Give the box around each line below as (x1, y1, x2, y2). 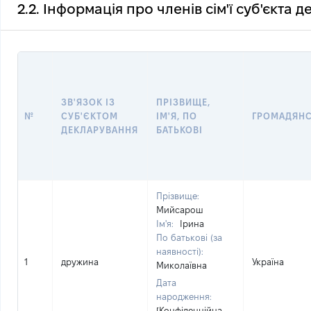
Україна (252, 257, 284, 267)
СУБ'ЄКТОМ (61, 111, 119, 121)
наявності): (156, 246, 203, 256)
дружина (61, 257, 99, 267)
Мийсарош (156, 205, 203, 215)
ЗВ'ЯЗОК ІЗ (61, 97, 116, 107)
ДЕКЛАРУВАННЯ (61, 125, 139, 135)
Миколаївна (156, 260, 207, 270)
